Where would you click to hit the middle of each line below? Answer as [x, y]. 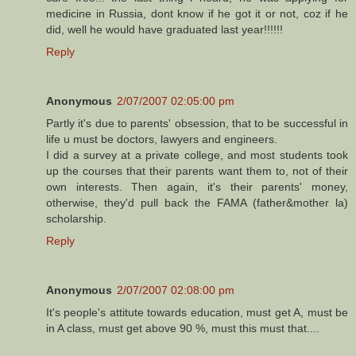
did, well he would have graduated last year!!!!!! [164, 30]
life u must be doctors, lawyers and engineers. [162, 139]
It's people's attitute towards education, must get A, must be [197, 313]
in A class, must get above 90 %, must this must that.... [183, 329]
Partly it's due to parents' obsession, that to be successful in [197, 124]
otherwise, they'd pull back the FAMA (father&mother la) [197, 203]
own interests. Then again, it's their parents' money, [197, 187]
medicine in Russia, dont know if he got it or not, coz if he [197, 14]
